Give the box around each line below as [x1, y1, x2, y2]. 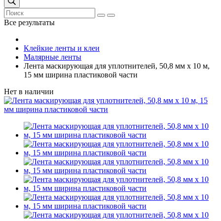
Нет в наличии [4, 87, 54, 96]
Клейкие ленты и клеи [24, 43, 100, 52]
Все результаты [4, 18, 55, 27]
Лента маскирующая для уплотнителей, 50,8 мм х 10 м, [24, 61, 210, 70]
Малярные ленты [24, 52, 81, 61]
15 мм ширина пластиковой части [24, 70, 138, 79]
